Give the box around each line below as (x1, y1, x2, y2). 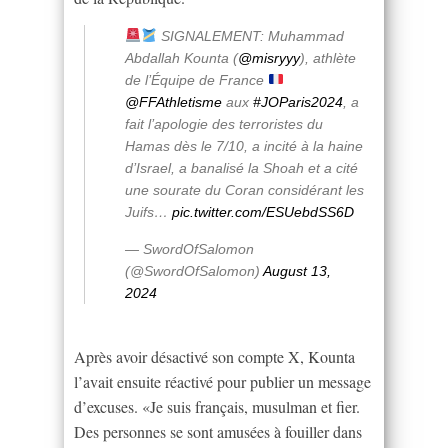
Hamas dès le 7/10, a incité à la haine (125, 137, 363, 154)
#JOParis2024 (253, 93, 343, 110)
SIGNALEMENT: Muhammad (156, 27, 344, 44)
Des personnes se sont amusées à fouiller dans (74, 420, 362, 442)
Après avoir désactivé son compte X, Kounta (74, 345, 355, 367)
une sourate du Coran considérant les (125, 181, 364, 198)
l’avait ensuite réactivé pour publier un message (74, 370, 371, 392)
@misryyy (238, 49, 300, 66)
